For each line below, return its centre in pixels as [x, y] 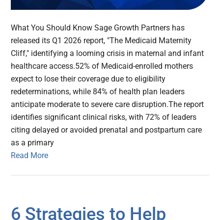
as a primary [33, 142]
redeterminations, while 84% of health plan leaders [98, 91]
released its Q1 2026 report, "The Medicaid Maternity [101, 40]
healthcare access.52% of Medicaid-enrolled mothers [102, 66]
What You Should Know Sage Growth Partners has [98, 27]
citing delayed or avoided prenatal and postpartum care [107, 130]
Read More [30, 155]
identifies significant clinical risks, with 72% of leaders [104, 117]
